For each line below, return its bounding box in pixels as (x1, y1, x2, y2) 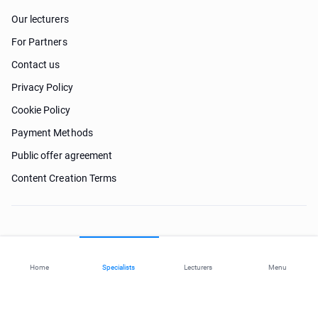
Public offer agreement (11, 150, 113, 161)
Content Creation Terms (11, 172, 117, 184)
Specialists (102, 263, 135, 271)
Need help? (130, 247, 188, 261)
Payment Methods (11, 127, 93, 138)
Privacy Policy (11, 82, 73, 93)
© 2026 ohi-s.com (120, 269, 198, 280)
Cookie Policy (11, 104, 70, 116)
